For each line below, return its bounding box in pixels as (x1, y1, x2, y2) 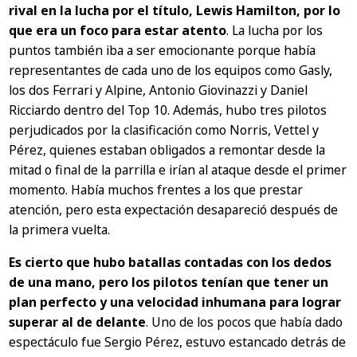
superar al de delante (9, 312, 147, 331)
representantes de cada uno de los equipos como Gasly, (9, 61, 333, 79)
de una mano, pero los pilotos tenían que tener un (9, 273, 329, 291)
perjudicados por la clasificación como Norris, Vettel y (9, 120, 320, 139)
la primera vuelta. (9, 220, 111, 238)
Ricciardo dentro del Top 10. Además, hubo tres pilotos (9, 100, 328, 119)
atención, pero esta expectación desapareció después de (9, 200, 339, 218)
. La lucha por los (226, 21, 324, 39)
